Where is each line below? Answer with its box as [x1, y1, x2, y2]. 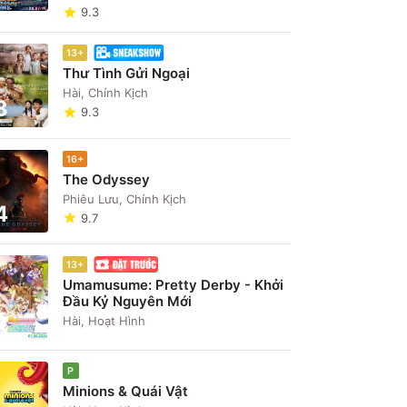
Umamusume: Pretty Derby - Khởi [63, 276, 284, 294]
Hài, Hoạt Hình [63, 313, 146, 329]
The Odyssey [63, 170, 151, 188]
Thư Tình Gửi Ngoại [63, 65, 191, 83]
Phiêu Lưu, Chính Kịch [63, 191, 187, 206]
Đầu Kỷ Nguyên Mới [63, 293, 193, 311]
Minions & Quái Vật [63, 382, 189, 400]
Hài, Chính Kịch [63, 85, 149, 101]
